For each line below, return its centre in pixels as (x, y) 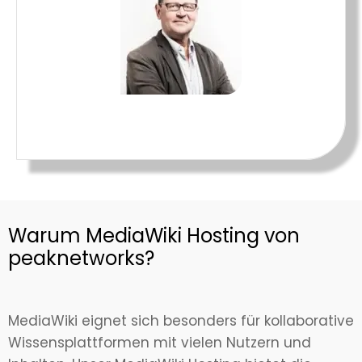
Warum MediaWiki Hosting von (154, 236)
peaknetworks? (81, 259)
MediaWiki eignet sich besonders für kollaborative (181, 321)
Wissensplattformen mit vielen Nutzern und (160, 343)
